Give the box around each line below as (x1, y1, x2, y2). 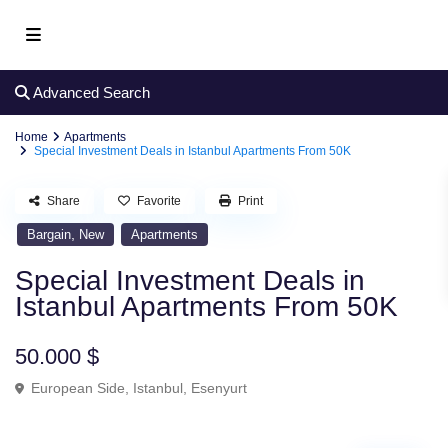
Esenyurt (191, 380, 248, 397)
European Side (31, 380, 126, 397)
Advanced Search (30, 84, 151, 102)
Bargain (27, 227, 72, 243)
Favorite (137, 194, 182, 209)
